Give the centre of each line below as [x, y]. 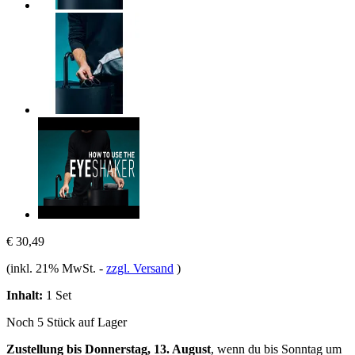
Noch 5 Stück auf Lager [67, 322]
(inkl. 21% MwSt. [53, 268]
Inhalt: [25, 295]
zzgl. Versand [140, 268]
